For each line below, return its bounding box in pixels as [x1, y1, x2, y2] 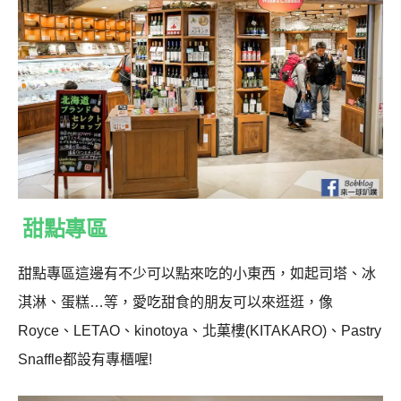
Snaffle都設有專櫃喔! [18, 352, 152, 368]
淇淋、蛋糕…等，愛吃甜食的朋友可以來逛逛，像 [18, 294, 333, 311]
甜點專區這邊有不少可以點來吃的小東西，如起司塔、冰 [18, 266, 376, 282]
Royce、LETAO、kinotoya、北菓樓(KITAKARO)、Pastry [18, 323, 381, 339]
